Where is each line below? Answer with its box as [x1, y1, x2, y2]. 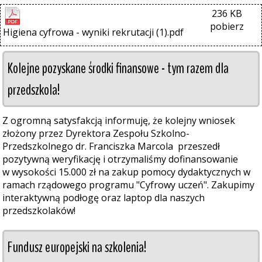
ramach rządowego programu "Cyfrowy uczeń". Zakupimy [2, 178, 254, 191]
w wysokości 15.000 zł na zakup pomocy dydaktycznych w [2, 166, 250, 178]
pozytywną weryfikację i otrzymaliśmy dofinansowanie [2, 153, 238, 166]
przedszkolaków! [2, 204, 80, 217]
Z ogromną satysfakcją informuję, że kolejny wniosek [2, 114, 235, 127]
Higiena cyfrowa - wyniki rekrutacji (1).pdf [3, 26, 184, 39]
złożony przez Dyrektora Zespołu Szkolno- [2, 127, 189, 140]
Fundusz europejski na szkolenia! [8, 237, 146, 257]
